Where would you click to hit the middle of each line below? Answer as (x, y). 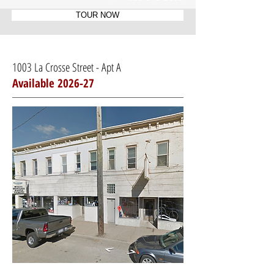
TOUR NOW (98, 15)
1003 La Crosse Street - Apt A (83, 67)
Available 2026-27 (53, 83)
